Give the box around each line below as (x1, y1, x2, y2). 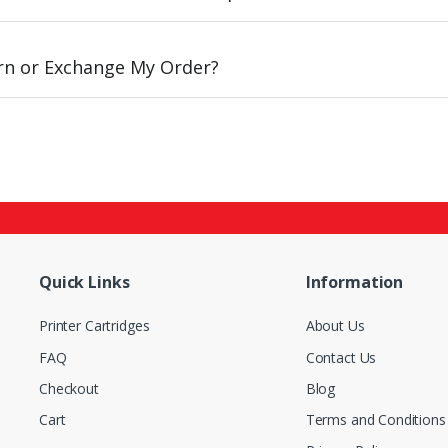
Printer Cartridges (38, 316, 150, 336)
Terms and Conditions (305, 410, 446, 430)
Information (305, 271, 404, 294)
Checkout (38, 378, 99, 398)
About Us (305, 316, 365, 336)
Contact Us (305, 347, 377, 367)
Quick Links (38, 271, 130, 294)
